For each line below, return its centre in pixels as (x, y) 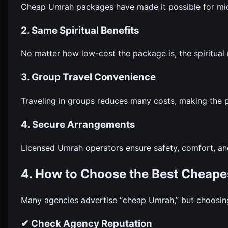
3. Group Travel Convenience (88, 77)
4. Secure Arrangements (78, 124)
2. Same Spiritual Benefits (80, 30)
